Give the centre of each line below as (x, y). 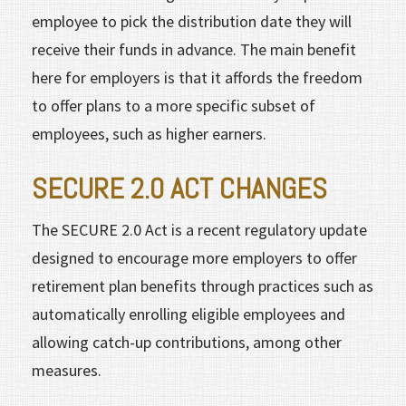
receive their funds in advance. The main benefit (194, 49)
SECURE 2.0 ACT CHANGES (179, 188)
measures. (67, 370)
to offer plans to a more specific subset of (174, 105)
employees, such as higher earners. (149, 133)
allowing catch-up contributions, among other (187, 342)
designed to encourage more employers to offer (194, 257)
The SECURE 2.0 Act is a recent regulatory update (199, 229)
